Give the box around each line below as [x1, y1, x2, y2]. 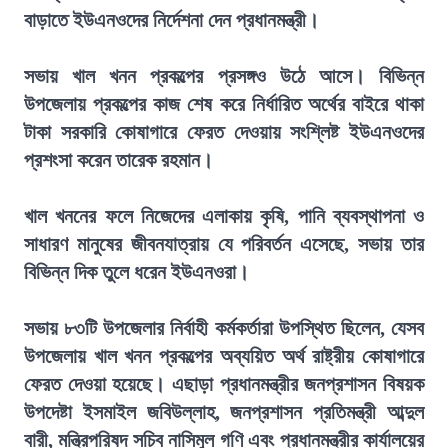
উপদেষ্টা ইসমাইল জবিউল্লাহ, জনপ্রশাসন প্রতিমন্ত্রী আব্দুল [24, 401, 424, 423]
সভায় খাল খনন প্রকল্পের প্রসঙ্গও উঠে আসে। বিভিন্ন [24, 65, 424, 87]
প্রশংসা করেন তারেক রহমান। [24, 149, 213, 171]
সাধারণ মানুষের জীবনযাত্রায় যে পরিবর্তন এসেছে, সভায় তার [24, 233, 424, 255]
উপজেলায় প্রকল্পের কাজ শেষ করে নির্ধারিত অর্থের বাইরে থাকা [24, 93, 424, 115]
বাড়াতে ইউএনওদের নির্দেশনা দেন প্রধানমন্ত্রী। [24, 9, 319, 31]
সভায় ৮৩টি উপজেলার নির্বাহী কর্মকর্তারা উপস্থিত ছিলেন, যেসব [24, 317, 424, 339]
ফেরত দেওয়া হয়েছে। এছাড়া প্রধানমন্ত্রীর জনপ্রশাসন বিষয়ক [24, 373, 424, 395]
